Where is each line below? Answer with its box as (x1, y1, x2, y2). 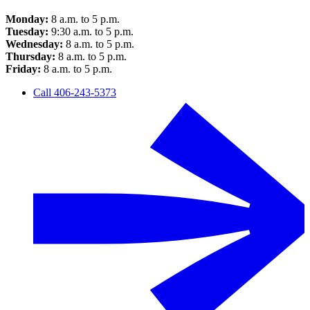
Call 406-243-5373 (33, 86, 116, 99)
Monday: (6, 13, 48, 26)
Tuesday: (6, 26, 48, 38)
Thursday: (6, 51, 58, 63)
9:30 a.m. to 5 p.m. (48, 26, 134, 38)
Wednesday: (6, 38, 63, 51)
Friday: (6, 63, 41, 75)
